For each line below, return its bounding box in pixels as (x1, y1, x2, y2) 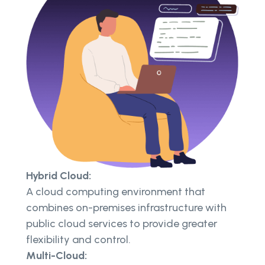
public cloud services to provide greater (26, 217, 217, 231)
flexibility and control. (26, 233, 131, 247)
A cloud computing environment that (26, 185, 205, 199)
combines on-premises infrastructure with (26, 201, 227, 215)
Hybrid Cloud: (26, 169, 91, 183)
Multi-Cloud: (26, 249, 87, 263)
